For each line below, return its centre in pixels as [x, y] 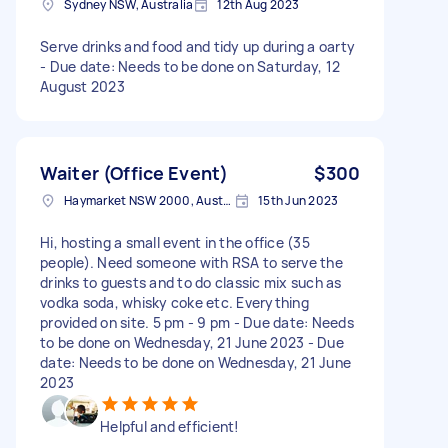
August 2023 [82, 86]
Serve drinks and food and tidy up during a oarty [197, 46]
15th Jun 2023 [298, 200]
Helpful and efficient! [170, 426]
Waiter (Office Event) [134, 172]
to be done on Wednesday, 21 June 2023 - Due [192, 342]
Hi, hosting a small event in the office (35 [175, 242]
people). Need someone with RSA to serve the [191, 262]
